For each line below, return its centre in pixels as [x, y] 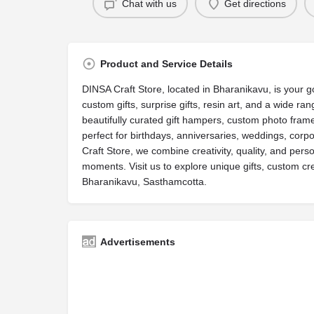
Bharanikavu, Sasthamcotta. [144, 182]
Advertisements [138, 242]
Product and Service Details [166, 64]
